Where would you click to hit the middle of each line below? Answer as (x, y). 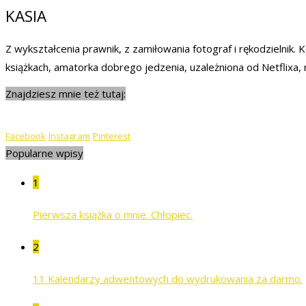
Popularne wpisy (44, 153)
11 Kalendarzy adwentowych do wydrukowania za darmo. (168, 278)
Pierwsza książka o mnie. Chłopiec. (113, 214)
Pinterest (112, 136)
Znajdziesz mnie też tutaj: (66, 93)
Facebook (26, 136)
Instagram (69, 136)
